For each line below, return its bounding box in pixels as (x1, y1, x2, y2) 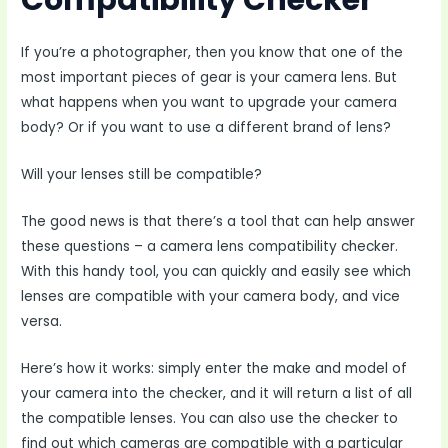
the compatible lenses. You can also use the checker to (21, 408, 399, 428)
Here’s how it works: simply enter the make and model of (21, 358, 408, 378)
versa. (21, 312, 63, 332)
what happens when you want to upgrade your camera (21, 93, 398, 113)
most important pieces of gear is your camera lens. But (21, 68, 398, 88)
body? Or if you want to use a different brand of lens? (21, 118, 392, 138)
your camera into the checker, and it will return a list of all (21, 383, 413, 403)
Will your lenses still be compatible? (21, 165, 263, 185)
